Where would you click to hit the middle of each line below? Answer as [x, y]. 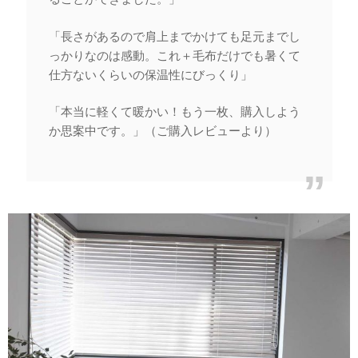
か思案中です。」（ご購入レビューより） [162, 131]
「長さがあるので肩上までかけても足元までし [174, 36]
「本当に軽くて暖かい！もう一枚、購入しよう [174, 111]
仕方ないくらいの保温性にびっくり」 [150, 74]
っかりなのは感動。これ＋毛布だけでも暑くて [174, 55]
